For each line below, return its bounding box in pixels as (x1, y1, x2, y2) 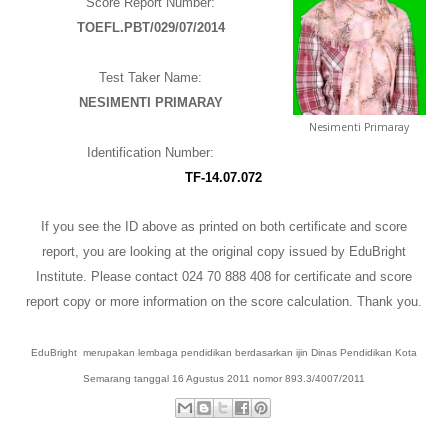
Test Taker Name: (99, 70, 203, 86)
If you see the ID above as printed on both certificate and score (40, 219, 407, 235)
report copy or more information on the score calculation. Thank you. (25, 294, 422, 310)
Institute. (35, 269, 91, 285)
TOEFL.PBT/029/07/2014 (76, 20, 225, 36)
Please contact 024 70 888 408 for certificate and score (90, 269, 412, 285)
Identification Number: (87, 145, 215, 161)
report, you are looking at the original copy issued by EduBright (41, 244, 406, 260)
